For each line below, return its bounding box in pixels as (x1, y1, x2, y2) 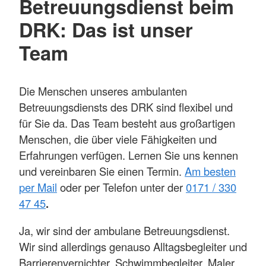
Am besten (185, 163, 236, 179)
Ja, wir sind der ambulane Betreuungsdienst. (19, 222, 230, 238)
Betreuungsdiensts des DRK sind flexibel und (19, 99, 233, 115)
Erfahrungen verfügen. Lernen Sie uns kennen (19, 147, 238, 163)
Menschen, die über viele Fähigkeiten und (19, 131, 217, 147)
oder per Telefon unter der (57, 179, 186, 195)
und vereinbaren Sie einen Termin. (19, 163, 185, 179)
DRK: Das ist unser (19, 15, 193, 43)
